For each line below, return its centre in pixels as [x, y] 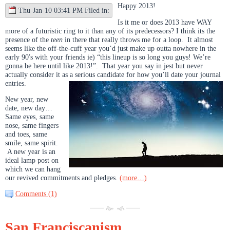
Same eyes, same [30, 116]
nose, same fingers [32, 125]
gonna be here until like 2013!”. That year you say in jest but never [104, 65]
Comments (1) [36, 193]
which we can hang [33, 169]
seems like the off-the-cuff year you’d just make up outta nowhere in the [111, 48]
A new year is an [30, 151]
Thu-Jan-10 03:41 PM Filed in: [64, 11]
